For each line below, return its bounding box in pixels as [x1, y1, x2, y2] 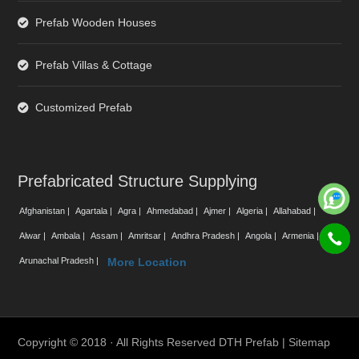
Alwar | [19, 230, 49, 240]
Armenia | [282, 230, 322, 240]
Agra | [118, 205, 144, 216]
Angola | [245, 230, 280, 240]
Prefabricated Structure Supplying [18, 171, 258, 190]
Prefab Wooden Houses [35, 15, 157, 29]
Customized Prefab [35, 100, 133, 114]
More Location [107, 255, 188, 268]
